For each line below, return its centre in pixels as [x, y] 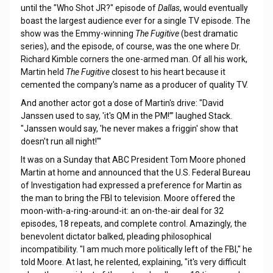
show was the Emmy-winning [78, 34]
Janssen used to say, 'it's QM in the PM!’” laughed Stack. [126, 116]
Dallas [168, 8]
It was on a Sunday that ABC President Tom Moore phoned [133, 160]
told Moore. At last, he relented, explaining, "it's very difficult [133, 262]
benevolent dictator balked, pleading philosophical [116, 236]
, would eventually [214, 8]
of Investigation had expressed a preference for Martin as [131, 185]
